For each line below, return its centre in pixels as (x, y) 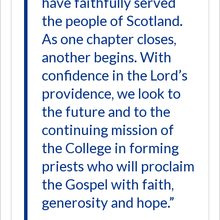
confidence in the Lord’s (115, 75)
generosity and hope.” (108, 203)
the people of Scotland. (112, 21)
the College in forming (110, 148)
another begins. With (107, 57)
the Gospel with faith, (108, 184)
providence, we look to (111, 94)
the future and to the (106, 112)
